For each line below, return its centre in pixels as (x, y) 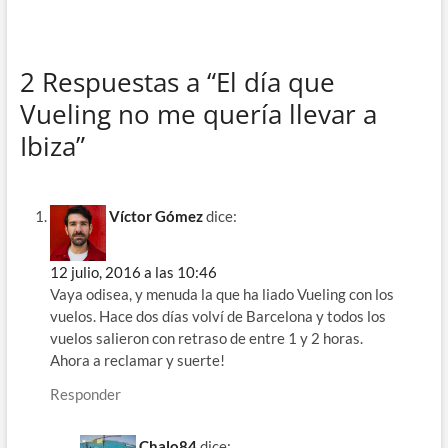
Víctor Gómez (155, 215)
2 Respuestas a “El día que (177, 82)
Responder (85, 393)
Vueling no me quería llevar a (198, 114)
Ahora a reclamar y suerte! (137, 359)
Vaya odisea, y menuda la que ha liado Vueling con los (221, 293)
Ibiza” (52, 146)
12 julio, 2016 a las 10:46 (133, 271)
